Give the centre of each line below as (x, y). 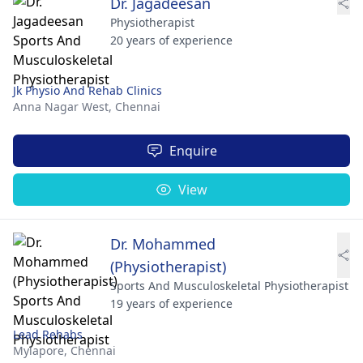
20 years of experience (171, 40)
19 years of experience (171, 303)
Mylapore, (42, 350)
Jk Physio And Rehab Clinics (88, 90)
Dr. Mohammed (163, 243)
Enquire (193, 150)
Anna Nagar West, (64, 106)
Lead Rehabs (48, 334)
